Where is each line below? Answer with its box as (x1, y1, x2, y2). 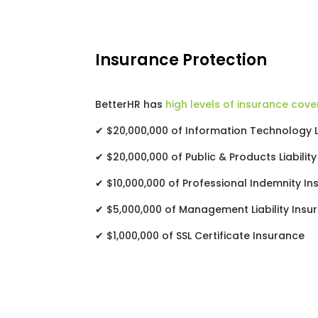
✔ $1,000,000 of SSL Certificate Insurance (95, 228, 305, 243)
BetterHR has (95, 97, 166, 111)
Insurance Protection (95, 49, 268, 72)
